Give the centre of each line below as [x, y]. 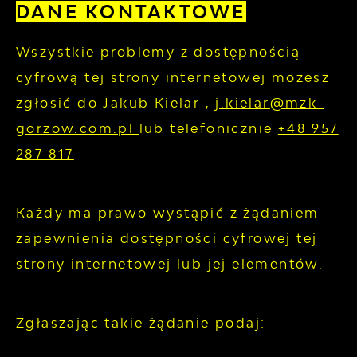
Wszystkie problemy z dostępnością [159, 52]
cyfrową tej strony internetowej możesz [173, 78]
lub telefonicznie [208, 129]
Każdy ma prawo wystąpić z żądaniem [168, 213]
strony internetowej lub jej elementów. [170, 264]
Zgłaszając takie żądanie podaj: [141, 323]
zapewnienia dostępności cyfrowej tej [167, 239]
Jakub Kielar [154, 103]
